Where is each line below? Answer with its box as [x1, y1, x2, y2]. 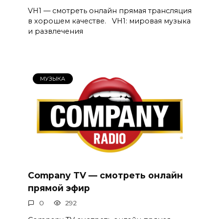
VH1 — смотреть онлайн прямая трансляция [27, 6, 192, 16]
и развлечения [27, 27, 83, 36]
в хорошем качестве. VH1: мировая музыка [27, 17, 191, 26]
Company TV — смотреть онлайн [27, 170, 183, 180]
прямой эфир [27, 182, 90, 193]
